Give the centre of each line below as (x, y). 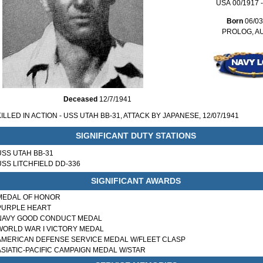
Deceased (80, 99)
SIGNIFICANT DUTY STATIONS (136, 136)
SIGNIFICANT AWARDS (136, 181)
